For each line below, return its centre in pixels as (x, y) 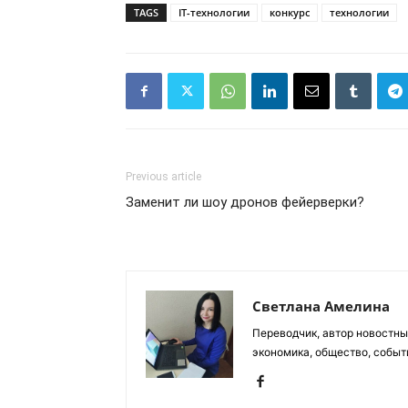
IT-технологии (214, 12)
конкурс (290, 12)
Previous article (163, 177)
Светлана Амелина (321, 306)
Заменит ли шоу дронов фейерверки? (245, 202)
